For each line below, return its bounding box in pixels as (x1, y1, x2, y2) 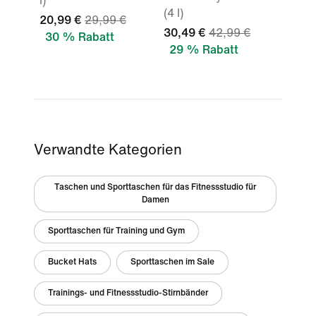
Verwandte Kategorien (34, 142, 182, 157)
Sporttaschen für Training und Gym (48, 226, 185, 236)
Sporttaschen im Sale (130, 257, 214, 267)
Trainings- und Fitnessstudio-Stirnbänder (48, 288, 208, 298)
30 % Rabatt (45, 31, 114, 43)
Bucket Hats (48, 257, 97, 267)
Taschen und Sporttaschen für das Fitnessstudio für (54, 183, 256, 192)
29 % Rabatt (169, 44, 238, 56)
